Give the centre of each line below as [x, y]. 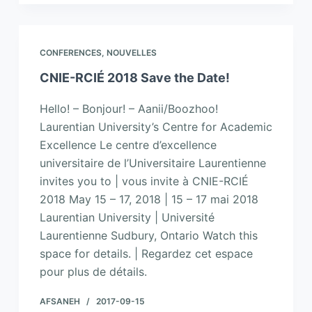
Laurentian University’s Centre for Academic [156, 127]
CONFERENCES [70, 53]
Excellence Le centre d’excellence [128, 145]
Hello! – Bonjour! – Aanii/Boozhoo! [128, 109]
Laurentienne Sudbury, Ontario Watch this [148, 236]
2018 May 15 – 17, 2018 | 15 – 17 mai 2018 [149, 200]
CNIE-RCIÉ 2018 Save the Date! [134, 78]
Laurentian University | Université [127, 218]
